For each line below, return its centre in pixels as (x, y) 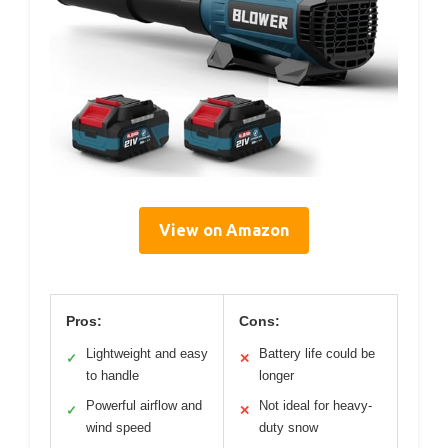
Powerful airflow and (144, 405)
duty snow (288, 427)
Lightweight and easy (147, 353)
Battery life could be (317, 353)
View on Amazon (224, 229)
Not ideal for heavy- (315, 405)
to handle (112, 375)
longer (276, 375)
